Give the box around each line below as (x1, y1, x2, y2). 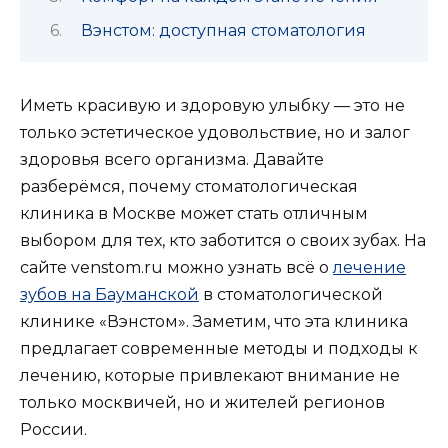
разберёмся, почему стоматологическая (20, 176, 358, 196)
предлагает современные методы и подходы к (20, 338, 418, 358)
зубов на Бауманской (20, 284, 199, 304)
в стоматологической (199, 284, 383, 304)
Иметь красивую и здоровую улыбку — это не (20, 95, 405, 115)
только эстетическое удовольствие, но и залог (20, 122, 410, 142)
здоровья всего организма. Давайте (20, 149, 324, 169)
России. (20, 419, 87, 439)
